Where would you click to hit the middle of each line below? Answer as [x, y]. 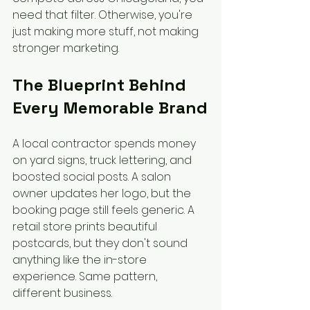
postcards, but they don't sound [101, 243]
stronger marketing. [66, 48]
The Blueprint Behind [101, 85]
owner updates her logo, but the [103, 193]
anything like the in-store [81, 260]
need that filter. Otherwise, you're [104, 15]
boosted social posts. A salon [93, 177]
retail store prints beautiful [86, 227]
